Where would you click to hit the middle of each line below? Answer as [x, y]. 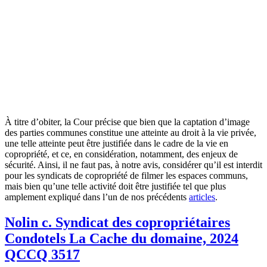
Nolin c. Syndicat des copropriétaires [117, 222]
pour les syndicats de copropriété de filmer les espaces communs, [126, 175]
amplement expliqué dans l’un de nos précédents [97, 197]
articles [202, 197]
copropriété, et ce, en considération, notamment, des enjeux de [121, 154]
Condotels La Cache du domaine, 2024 [122, 238]
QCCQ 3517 [42, 254]
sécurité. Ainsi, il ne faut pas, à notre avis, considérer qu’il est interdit [133, 164]
